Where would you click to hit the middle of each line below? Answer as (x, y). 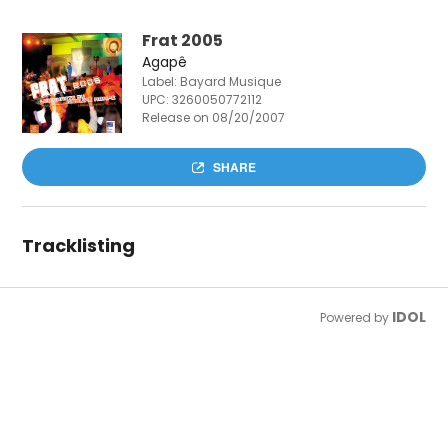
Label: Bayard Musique (212, 82)
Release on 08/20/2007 (214, 118)
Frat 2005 (183, 41)
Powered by (355, 318)
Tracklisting (79, 246)
